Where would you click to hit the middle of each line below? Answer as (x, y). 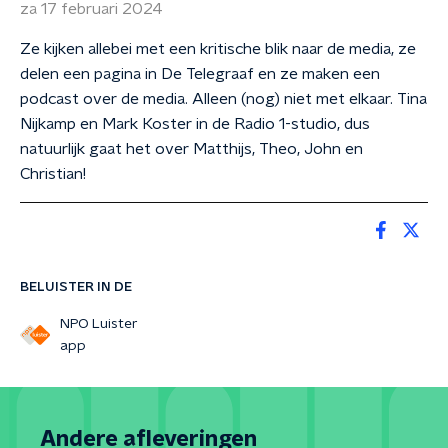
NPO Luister (98, 324)
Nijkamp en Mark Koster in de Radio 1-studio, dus (195, 124)
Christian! (53, 174)
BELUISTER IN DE (76, 287)
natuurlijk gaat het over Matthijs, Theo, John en (191, 149)
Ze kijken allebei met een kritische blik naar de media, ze (218, 49)
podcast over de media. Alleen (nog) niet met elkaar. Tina (223, 99)
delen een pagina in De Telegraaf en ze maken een (200, 74)
